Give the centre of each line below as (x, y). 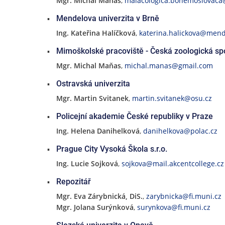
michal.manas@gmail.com (168, 66)
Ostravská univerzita (93, 84)
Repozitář (73, 182)
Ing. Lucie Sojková (87, 163)
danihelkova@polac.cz (180, 131)
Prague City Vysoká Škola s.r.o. (111, 149)
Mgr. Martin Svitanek (92, 98)
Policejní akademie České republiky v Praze (134, 116)
